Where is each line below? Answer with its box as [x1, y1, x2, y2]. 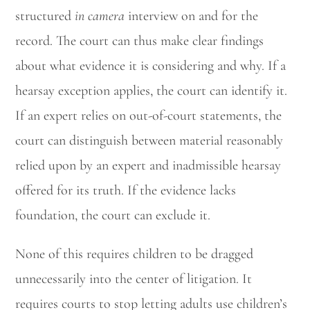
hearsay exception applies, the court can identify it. [15, 82, 288, 99]
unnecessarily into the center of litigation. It [15, 270, 253, 287]
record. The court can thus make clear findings [15, 32, 264, 49]
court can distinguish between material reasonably [15, 131, 284, 149]
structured [15, 7, 75, 24]
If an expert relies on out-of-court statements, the [15, 107, 282, 124]
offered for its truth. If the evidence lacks [15, 181, 237, 199]
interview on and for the [125, 7, 259, 24]
